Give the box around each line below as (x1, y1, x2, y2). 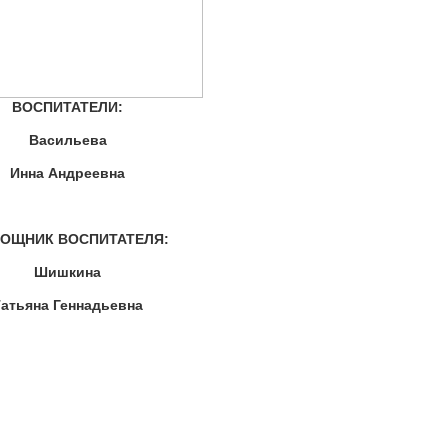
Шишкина (34, 264, 102, 280)
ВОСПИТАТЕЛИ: (12, 99, 124, 115)
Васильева (28, 132, 107, 148)
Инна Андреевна (10, 165, 126, 181)
